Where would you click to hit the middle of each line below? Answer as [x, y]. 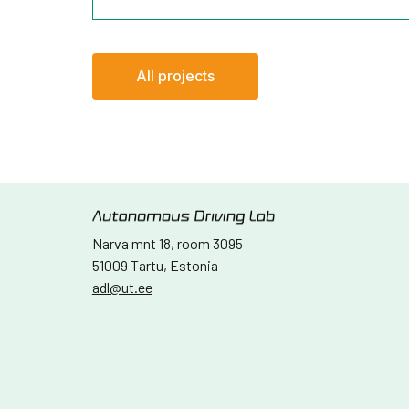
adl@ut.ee [122, 287]
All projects [175, 76]
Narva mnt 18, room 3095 [167, 243]
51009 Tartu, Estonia [155, 265]
